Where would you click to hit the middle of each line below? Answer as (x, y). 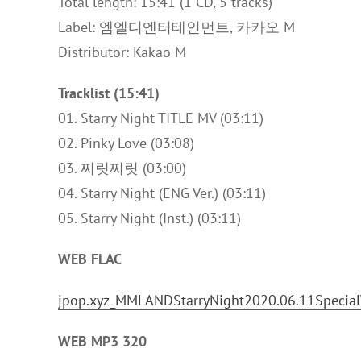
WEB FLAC (90, 259)
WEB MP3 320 (102, 341)
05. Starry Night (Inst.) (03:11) (149, 218)
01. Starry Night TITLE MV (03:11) (161, 118)
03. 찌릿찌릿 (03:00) (122, 168)
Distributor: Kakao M (122, 52)
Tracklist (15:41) (109, 93)
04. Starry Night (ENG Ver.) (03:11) (162, 193)
